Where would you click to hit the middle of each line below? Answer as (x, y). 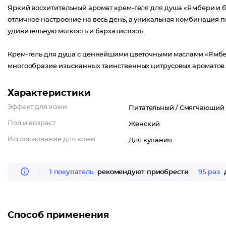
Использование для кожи (51, 139)
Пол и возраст (32, 123)
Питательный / (154, 108)
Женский (145, 124)
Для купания (150, 140)
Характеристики (49, 93)
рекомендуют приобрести (142, 172)
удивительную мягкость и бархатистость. (76, 32)
